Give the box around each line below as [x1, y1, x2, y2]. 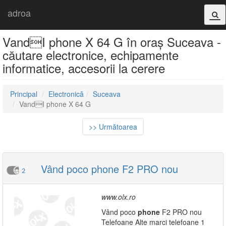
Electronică [48, 89, 84, 99]
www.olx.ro [101, 192, 136, 202]
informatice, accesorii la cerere [3, 59, 165, 77]
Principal [10, 89, 37, 99]
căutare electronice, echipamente [3, 46, 179, 64]
